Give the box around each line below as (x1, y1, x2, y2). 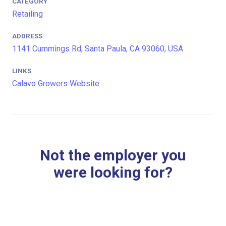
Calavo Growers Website (12, 79, 99, 89)
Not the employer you (40, 147, 186, 164)
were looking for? (53, 164, 173, 182)
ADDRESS (12, 32, 42, 40)
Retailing (12, 9, 43, 19)
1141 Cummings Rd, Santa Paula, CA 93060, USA (12, 44, 183, 54)
